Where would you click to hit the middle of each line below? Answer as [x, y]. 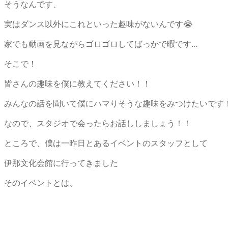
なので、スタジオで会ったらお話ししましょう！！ [98, 123]
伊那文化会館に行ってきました [61, 163]
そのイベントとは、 [41, 182]
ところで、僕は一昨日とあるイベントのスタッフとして [106, 143]
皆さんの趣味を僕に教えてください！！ [77, 83]
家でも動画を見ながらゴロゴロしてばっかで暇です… [101, 44]
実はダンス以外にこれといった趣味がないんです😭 [98, 24]
